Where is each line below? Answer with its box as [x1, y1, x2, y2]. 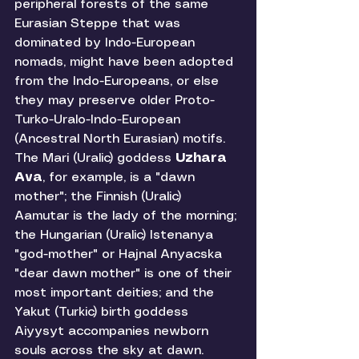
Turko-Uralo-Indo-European [14, 114, 184, 127]
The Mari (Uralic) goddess [14, 152, 175, 165]
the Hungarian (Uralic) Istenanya [14, 229, 217, 242]
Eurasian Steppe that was [14, 18, 184, 30]
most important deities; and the [14, 287, 218, 300]
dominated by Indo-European [14, 37, 199, 50]
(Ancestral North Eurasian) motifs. [14, 133, 229, 146]
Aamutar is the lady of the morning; [14, 210, 240, 223]
